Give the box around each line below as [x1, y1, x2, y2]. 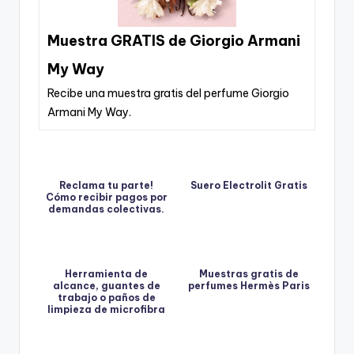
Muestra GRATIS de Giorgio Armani [47, 31, 300, 50]
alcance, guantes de [52, 279, 160, 292]
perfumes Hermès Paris [187, 279, 310, 292]
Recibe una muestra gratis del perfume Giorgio [47, 85, 289, 100]
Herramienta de [65, 267, 148, 280]
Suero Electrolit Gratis [190, 179, 307, 191]
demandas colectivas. [48, 202, 164, 215]
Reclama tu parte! [59, 179, 153, 191]
